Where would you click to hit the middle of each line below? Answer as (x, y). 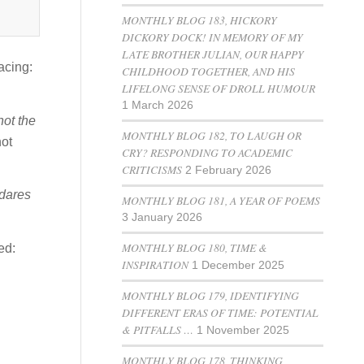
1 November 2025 (243, 330)
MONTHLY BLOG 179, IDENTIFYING (211, 295)
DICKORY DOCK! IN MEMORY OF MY (213, 37)
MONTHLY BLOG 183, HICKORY (200, 20)
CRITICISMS (152, 169)
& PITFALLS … (158, 329)
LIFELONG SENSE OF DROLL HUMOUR (219, 88)
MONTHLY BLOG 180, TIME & (195, 247)
